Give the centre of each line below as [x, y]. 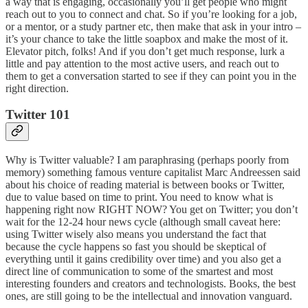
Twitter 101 [38, 115]
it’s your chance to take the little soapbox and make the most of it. [147, 38]
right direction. [37, 88]
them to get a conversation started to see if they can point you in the [151, 76]
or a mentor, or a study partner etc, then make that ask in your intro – [153, 26]
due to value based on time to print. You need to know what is [139, 197]
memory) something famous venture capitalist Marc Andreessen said [153, 172]
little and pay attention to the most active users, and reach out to [142, 63]
